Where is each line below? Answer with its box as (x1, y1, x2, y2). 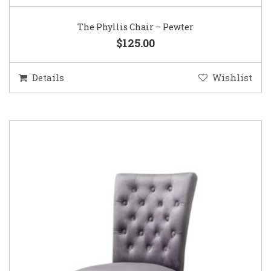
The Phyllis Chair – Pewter (77, 21, 194, 33)
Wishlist (212, 71, 252, 84)
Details (32, 71, 64, 84)
